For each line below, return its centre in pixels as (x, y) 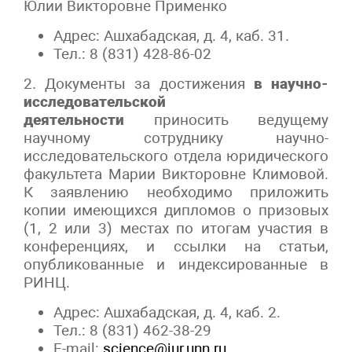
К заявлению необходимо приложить (176, 192)
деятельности (74, 119)
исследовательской (95, 101)
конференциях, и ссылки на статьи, (176, 246)
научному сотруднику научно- (176, 137)
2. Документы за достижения (139, 83)
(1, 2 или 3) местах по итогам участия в (176, 228)
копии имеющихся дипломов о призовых (176, 210)
